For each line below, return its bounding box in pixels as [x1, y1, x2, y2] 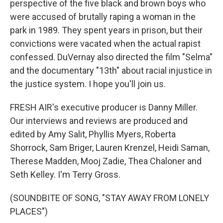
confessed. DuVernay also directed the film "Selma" [10, 51, 213, 62]
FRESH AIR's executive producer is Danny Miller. [10, 102, 198, 112]
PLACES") [10, 206, 48, 217]
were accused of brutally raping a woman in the [10, 11, 196, 22]
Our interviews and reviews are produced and [10, 115, 188, 126]
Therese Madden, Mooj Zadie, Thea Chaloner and [10, 155, 202, 166]
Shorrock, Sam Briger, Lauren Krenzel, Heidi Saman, [10, 142, 210, 153]
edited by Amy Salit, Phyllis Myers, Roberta [10, 128, 176, 139]
